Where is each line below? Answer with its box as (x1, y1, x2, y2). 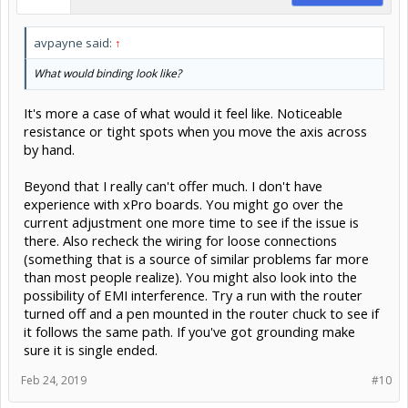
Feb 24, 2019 (21, 372, 87, 388)
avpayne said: (34, 34, 115, 51)
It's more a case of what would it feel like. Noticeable (24, 103, 342, 122)
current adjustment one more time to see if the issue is (24, 212, 359, 231)
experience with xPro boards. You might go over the (24, 194, 343, 213)
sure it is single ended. (24, 340, 158, 359)
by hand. (24, 139, 75, 158)
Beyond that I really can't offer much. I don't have (24, 176, 322, 195)
